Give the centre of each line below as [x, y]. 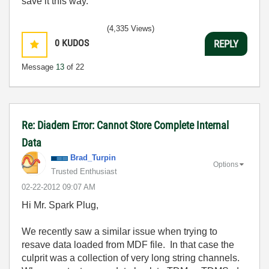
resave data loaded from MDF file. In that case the [128, 245]
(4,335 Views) [131, 29]
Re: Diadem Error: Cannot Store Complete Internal [125, 125]
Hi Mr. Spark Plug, [60, 205]
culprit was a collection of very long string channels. [132, 258]
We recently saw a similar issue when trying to [119, 231]
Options [226, 164]
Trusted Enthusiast [84, 171]
